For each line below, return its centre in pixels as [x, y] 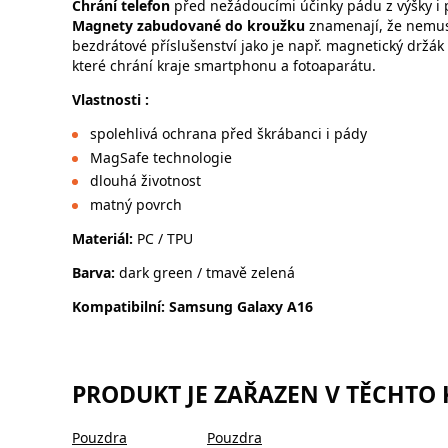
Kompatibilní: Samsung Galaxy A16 [192, 306]
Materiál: [104, 238]
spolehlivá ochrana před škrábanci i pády [228, 134]
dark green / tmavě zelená [207, 272]
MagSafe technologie [160, 157]
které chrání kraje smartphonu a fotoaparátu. [224, 66]
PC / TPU [165, 238]
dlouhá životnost [145, 181]
